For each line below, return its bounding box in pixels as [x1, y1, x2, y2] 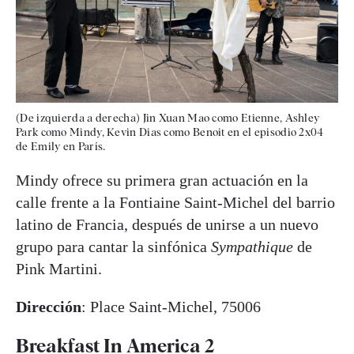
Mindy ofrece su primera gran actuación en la [16, 171, 308, 189]
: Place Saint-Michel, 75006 [81, 297, 261, 315]
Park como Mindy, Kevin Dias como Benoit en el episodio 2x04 [16, 125, 324, 138]
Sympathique [211, 237, 293, 255]
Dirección [16, 297, 81, 315]
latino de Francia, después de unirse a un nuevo [16, 215, 318, 233]
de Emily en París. [16, 139, 106, 153]
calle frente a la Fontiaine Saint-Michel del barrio [16, 193, 335, 211]
